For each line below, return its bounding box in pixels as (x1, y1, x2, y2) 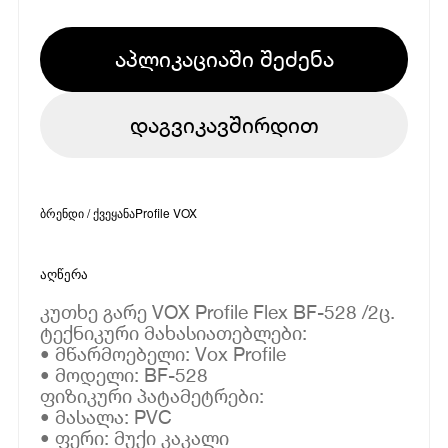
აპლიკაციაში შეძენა (114, 45, 334, 72)
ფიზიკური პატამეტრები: (40, 383, 265, 407)
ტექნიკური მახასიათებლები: (40, 320, 308, 344)
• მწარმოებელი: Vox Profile (40, 341, 287, 365)
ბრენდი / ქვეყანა (40, 203, 136, 221)
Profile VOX (135, 203, 198, 221)
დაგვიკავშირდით (129, 111, 319, 138)
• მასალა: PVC (40, 404, 173, 428)
